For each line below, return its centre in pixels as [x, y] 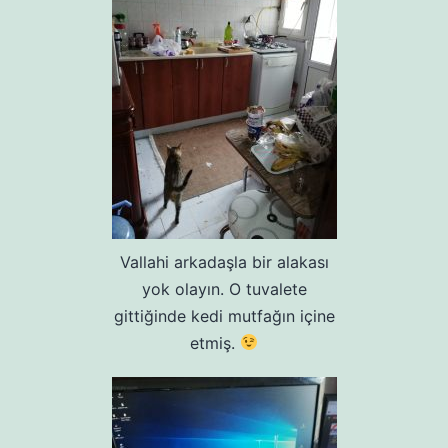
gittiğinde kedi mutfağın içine [224, 315]
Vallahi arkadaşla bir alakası [224, 261]
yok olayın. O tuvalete [224, 288]
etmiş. [214, 342]
